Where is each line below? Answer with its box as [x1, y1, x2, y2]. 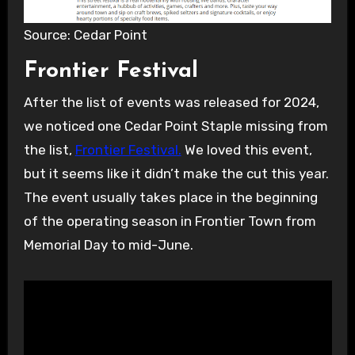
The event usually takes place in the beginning [23, 189, 318, 206]
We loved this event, [181, 142, 312, 158]
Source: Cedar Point [23, 27, 147, 44]
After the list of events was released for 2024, [23, 94, 319, 111]
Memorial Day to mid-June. [23, 237, 193, 254]
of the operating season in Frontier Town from [23, 213, 316, 230]
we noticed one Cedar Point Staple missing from [23, 118, 328, 135]
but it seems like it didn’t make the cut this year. [23, 166, 329, 182]
